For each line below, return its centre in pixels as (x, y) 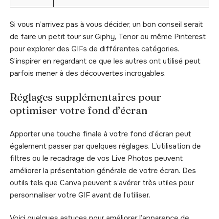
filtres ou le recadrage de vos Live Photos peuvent (96, 158)
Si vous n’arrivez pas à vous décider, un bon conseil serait (106, 24)
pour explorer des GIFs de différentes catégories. (95, 49)
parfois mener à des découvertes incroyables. (88, 73)
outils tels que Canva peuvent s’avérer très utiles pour (102, 183)
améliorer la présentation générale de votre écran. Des (103, 170)
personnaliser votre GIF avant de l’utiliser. (80, 195)
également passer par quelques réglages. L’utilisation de (105, 146)
